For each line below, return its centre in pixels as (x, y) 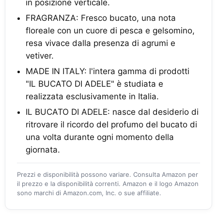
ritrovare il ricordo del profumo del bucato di (111, 124)
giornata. (43, 150)
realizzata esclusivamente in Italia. (92, 96)
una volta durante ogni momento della (100, 137)
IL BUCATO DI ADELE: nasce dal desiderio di (112, 112)
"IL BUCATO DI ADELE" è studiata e (94, 84)
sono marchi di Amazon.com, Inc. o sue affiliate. (89, 193)
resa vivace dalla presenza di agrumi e (101, 43)
